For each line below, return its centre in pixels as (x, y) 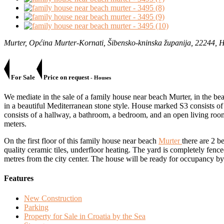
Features (19, 178)
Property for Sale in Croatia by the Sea (85, 216)
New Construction (53, 198)
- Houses (100, 77)
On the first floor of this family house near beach (81, 141)
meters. (15, 124)
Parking (36, 207)
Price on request (65, 77)
